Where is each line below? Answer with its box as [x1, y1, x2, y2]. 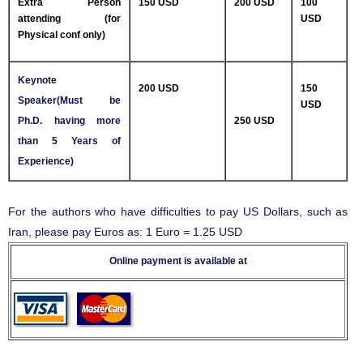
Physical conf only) [18, 29, 105, 41]
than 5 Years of [18, 135, 121, 147]
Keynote [18, 75, 57, 87]
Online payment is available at [109, 255, 247, 267]
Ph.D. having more [18, 115, 121, 127]
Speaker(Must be [18, 95, 121, 107]
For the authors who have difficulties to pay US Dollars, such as [8, 205, 348, 219]
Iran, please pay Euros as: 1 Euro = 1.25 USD [8, 225, 242, 239]
